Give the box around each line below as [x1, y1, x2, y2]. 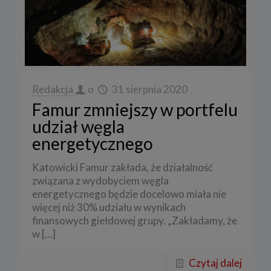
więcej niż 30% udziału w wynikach [32, 201, 186, 214]
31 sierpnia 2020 [111, 83, 188, 96]
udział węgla [32, 116, 125, 137]
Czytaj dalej [189, 256, 242, 270]
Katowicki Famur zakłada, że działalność [32, 161, 213, 174]
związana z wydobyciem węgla [32, 174, 169, 188]
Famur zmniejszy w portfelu [32, 99, 238, 120]
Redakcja [32, 83, 73, 96]
